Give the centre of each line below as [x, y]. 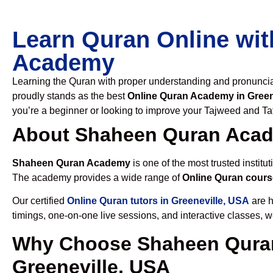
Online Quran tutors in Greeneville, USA [158, 201]
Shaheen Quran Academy [71, 163]
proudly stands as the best [70, 96]
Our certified [40, 201]
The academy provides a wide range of [97, 178]
